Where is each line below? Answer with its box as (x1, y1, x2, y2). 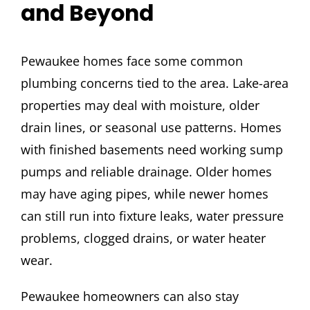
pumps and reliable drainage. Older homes (20, 163, 272, 181)
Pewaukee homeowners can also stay (20, 288, 239, 305)
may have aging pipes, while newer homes (20, 185, 268, 203)
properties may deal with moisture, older (20, 97, 259, 114)
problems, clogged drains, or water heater (20, 230, 266, 247)
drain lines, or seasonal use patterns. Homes (20, 119, 282, 136)
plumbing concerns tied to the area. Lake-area (20, 75, 289, 92)
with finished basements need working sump (20, 141, 283, 158)
